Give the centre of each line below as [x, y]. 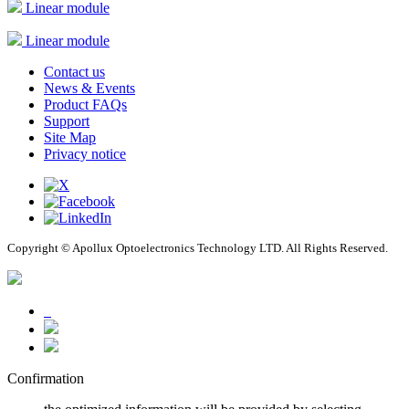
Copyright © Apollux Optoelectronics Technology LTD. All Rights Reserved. [198, 248]
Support [67, 121]
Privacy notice [85, 154]
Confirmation [46, 379]
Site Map [70, 138]
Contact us [74, 72]
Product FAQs [85, 105]
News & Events [89, 89]
